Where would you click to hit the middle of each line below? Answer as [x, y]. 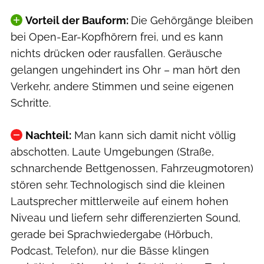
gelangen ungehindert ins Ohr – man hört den [126, 70]
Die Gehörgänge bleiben [192, 20]
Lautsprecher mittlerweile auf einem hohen [120, 201]
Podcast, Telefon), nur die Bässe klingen [110, 250]
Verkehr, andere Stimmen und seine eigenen [122, 86]
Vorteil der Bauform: [78, 20]
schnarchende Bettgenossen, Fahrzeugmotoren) [132, 168]
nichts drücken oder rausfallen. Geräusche [116, 53]
